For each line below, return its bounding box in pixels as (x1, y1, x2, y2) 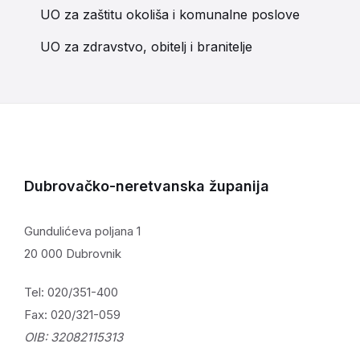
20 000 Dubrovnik (24, 246, 121, 261)
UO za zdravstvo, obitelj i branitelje (40, 39, 252, 55)
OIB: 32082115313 (24, 329, 123, 345)
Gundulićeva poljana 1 (24, 223, 141, 239)
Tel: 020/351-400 (24, 284, 118, 300)
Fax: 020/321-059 (24, 307, 121, 322)
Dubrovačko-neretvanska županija (24, 178, 269, 194)
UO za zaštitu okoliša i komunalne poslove (40, 6, 300, 22)
